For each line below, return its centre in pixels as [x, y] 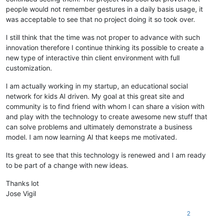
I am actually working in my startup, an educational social [97, 86]
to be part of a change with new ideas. [67, 165]
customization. [29, 68]
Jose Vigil [21, 194]
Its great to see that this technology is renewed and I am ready [106, 155]
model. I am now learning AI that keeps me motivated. [91, 137]
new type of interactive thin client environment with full [93, 58]
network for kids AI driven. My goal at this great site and [95, 96]
